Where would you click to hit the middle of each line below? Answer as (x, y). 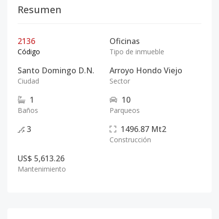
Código (29, 52)
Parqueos (125, 110)
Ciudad (28, 81)
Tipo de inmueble (137, 52)
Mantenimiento (42, 169)
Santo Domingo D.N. (56, 70)
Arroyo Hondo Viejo (146, 70)
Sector (120, 81)
